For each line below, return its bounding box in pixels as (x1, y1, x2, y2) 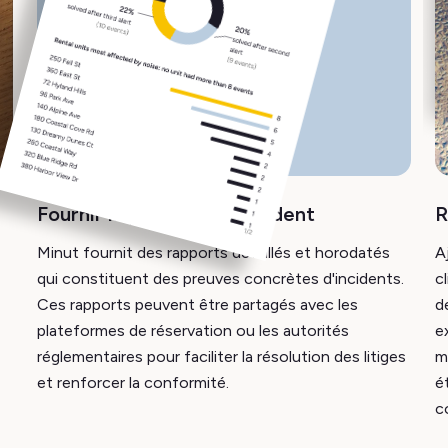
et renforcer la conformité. (37, 373, 229, 392)
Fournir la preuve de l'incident (37, 202, 315, 226)
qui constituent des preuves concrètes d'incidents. (37, 269, 404, 288)
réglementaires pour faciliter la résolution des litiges (37, 347, 406, 366)
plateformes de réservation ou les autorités (37, 321, 349, 340)
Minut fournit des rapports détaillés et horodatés (37, 243, 390, 262)
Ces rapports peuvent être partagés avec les (37, 295, 358, 314)
